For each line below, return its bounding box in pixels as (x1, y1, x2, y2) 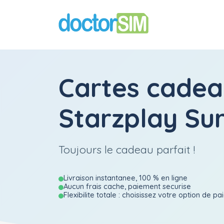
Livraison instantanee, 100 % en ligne (63, 173, 187, 182)
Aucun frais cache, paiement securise (63, 181, 191, 191)
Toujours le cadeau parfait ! (58, 142, 195, 156)
